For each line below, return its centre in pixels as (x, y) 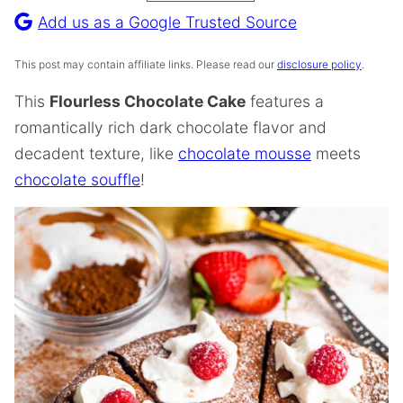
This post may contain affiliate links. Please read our (146, 64)
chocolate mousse (245, 153)
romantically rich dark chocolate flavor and (170, 127)
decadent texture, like (96, 153)
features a (285, 101)
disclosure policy (319, 64)
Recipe (47, 17)
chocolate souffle (77, 179)
